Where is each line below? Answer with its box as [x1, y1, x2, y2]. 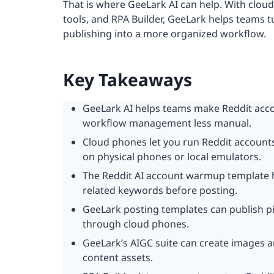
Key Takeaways [63, 67, 192, 91]
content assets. [83, 250, 153, 264]
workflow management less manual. [83, 116, 251, 130]
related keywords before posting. [83, 183, 237, 197]
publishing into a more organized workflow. [63, 26, 266, 40]
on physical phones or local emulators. [83, 149, 261, 163]
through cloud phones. [83, 217, 189, 231]
